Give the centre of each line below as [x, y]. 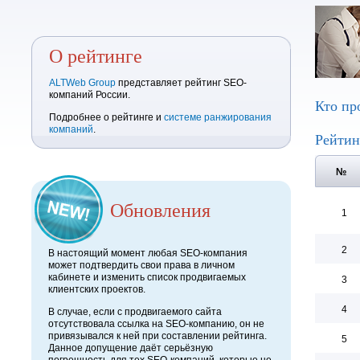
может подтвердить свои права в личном [141, 265]
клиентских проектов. [97, 289]
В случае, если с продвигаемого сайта [135, 312]
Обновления [160, 210]
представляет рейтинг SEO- [181, 83]
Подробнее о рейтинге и [106, 117]
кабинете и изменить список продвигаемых [147, 277]
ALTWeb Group [82, 83]
